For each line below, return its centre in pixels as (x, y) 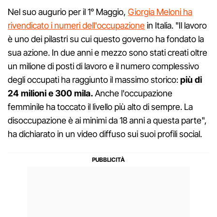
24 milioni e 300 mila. (50, 93)
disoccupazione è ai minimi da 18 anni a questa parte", (107, 120)
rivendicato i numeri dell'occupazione (76, 25)
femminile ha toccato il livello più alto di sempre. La (100, 107)
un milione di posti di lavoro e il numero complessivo (103, 66)
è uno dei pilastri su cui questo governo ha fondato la (106, 39)
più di (190, 79)
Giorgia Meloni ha (160, 12)
